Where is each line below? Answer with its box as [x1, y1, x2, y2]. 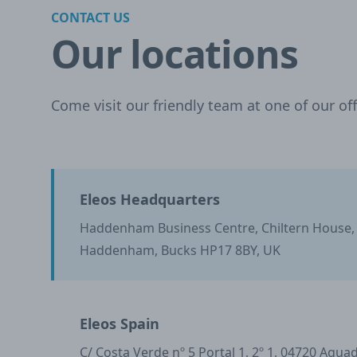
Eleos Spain [80, 314, 159, 333]
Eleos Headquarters [80, 190, 220, 209]
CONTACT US [51, 9, 130, 26]
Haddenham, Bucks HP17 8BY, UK [80, 241, 280, 259]
